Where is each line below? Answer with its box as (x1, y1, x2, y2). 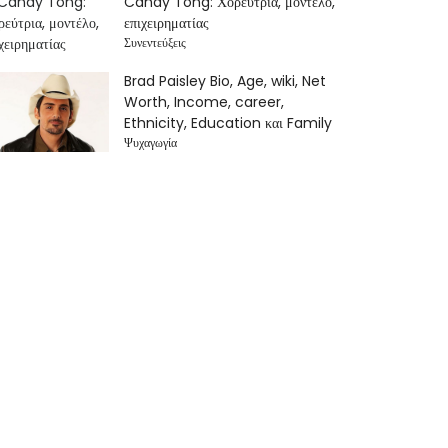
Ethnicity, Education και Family (124, 113, 333, 133)
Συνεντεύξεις (124, 34, 187, 51)
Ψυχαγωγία (124, 134, 178, 151)
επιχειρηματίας (124, 13, 210, 33)
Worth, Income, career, (124, 92, 285, 112)
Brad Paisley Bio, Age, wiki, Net (124, 71, 327, 91)
